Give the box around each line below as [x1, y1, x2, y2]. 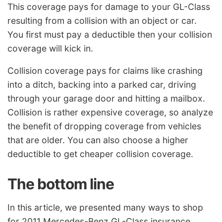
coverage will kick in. [7, 43, 93, 54]
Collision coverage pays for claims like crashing [7, 65, 203, 76]
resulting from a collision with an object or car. [7, 15, 197, 26]
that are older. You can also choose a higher [7, 135, 188, 146]
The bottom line [7, 175, 114, 193]
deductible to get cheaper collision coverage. [7, 149, 193, 160]
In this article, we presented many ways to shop [7, 202, 203, 213]
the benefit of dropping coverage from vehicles [7, 121, 201, 132]
